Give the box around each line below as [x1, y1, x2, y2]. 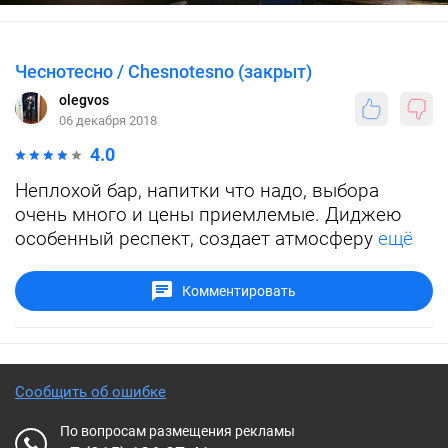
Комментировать [182, 283, 296, 299]
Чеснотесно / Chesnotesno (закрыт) [15, 61, 312, 82]
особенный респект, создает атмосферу [15, 227, 373, 250]
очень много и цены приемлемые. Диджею [15, 203, 401, 226]
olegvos [59, 92, 109, 108]
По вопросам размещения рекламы [60, 423, 295, 439]
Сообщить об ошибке [15, 383, 166, 401]
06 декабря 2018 [59, 113, 157, 128]
